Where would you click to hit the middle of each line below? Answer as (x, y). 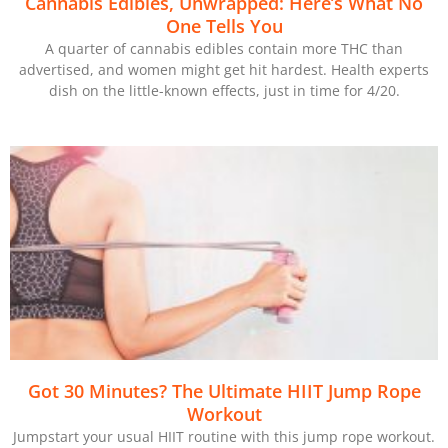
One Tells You (224, 26)
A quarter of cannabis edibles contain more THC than (224, 49)
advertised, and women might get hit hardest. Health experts (224, 70)
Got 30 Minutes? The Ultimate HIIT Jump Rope (224, 391)
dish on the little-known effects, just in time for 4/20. (224, 91)
